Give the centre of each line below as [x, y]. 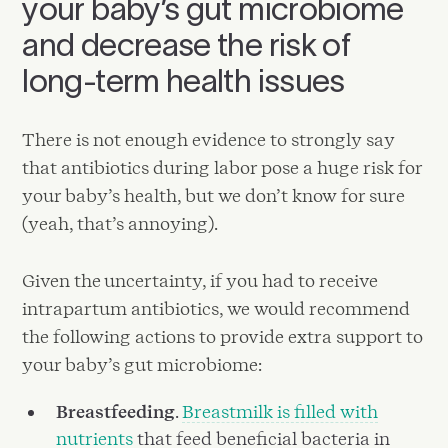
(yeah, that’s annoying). [122, 223]
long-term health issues [183, 80]
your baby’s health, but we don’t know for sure [214, 195]
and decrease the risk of [186, 44]
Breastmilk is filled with [280, 411]
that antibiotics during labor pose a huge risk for [222, 167]
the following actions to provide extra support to [223, 337]
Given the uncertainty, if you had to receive [200, 281]
